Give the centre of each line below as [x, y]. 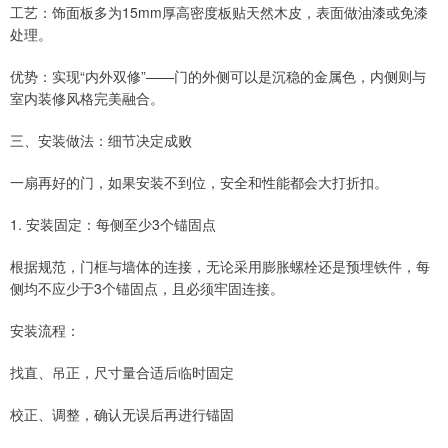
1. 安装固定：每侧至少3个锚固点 [113, 224]
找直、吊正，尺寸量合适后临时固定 [122, 372]
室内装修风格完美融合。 [87, 98]
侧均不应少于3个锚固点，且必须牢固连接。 [147, 288]
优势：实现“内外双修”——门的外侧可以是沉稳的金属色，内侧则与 [218, 76]
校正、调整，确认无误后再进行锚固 [122, 414]
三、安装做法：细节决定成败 [101, 140]
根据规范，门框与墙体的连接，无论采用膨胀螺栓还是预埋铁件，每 [220, 266]
